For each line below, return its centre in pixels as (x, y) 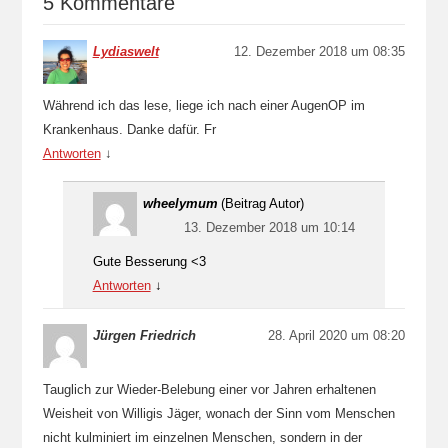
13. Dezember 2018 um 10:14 (270, 227)
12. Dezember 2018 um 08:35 (320, 51)
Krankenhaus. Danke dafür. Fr (129, 129)
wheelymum (180, 203)
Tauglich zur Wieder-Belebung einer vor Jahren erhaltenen (209, 389)
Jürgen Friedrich (144, 335)
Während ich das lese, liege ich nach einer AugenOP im (203, 105)
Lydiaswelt (125, 51)
